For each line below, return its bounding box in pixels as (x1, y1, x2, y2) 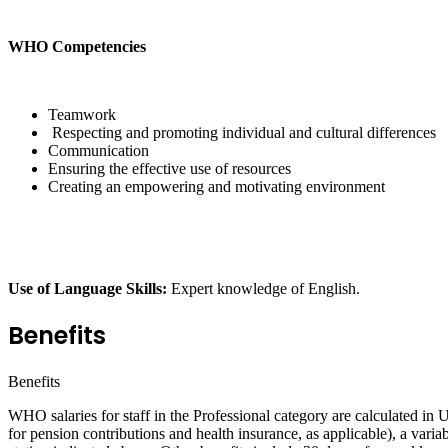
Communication (48, 142, 149, 160)
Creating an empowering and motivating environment (48, 178, 385, 196)
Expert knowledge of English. (171, 280, 360, 298)
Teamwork (48, 106, 116, 124)
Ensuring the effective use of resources (48, 160, 291, 178)
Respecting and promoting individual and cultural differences (48, 124, 436, 142)
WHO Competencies (8, 38, 146, 56)
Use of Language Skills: (8, 280, 171, 298)
